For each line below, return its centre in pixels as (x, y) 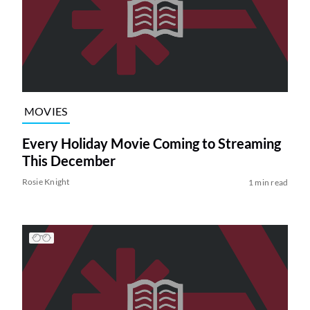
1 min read (268, 183)
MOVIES (46, 111)
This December (69, 161)
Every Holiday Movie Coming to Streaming (151, 144)
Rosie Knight (46, 182)
